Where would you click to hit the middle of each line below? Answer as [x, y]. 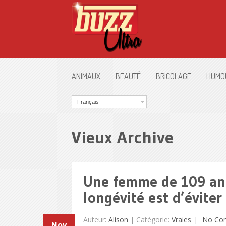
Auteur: [96, 219]
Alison [118, 219]
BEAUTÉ [128, 76]
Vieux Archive [123, 137]
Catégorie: [154, 219]
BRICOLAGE [174, 76]
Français [88, 102]
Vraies [181, 219]
